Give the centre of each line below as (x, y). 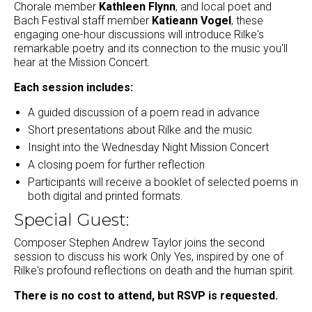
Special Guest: (71, 220)
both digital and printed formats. (106, 196)
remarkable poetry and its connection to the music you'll (151, 49)
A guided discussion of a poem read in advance (144, 113)
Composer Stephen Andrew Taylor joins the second (139, 242)
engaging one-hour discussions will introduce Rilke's (139, 35)
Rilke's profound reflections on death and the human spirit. (155, 270)
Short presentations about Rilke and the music (140, 130)
